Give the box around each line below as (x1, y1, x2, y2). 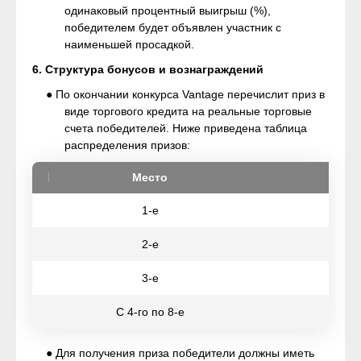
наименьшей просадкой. (64, 38, 194, 51)
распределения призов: (64, 139, 190, 151)
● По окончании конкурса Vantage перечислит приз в (46, 88, 325, 101)
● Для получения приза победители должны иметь (46, 346, 314, 359)
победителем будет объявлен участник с (64, 21, 281, 34)
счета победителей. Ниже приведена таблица (64, 122, 307, 135)
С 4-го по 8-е (115, 305, 185, 318)
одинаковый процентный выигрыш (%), (64, 4, 271, 17)
